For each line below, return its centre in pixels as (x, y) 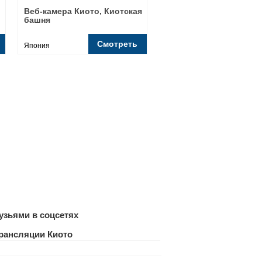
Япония (37, 46)
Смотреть (117, 44)
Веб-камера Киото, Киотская (83, 11)
